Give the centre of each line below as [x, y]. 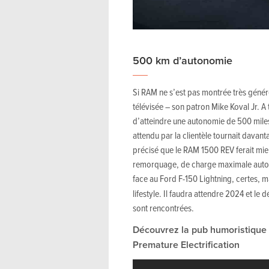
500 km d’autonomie [183, 60]
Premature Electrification [186, 244]
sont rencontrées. [163, 207]
